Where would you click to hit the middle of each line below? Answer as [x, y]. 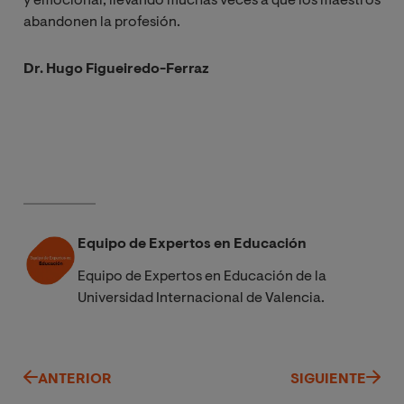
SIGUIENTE [328, 379]
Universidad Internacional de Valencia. [201, 298]
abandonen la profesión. [102, 22]
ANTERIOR [75, 379]
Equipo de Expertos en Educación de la [202, 276]
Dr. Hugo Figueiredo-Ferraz [116, 69]
